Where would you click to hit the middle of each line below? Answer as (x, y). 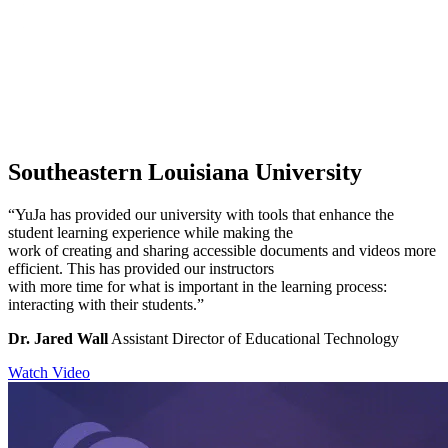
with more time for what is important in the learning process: (197, 286)
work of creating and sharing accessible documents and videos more (222, 250)
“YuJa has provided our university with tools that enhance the (201, 214)
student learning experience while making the (150, 232)
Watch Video (49, 372)
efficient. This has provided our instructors (141, 268)
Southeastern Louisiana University (185, 171)
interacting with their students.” (106, 304)
